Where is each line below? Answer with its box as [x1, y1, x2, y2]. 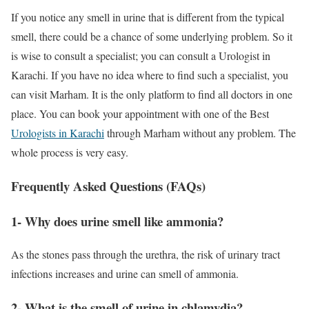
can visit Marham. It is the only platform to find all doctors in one [11, 87, 292, 102]
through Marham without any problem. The [104, 126, 296, 141]
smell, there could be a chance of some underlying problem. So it [11, 29, 292, 44]
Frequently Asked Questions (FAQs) [11, 176, 206, 195]
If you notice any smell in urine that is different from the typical [11, 10, 284, 25]
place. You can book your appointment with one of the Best [11, 106, 269, 121]
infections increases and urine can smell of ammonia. [11, 266, 239, 281]
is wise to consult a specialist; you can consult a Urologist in [11, 48, 270, 63]
